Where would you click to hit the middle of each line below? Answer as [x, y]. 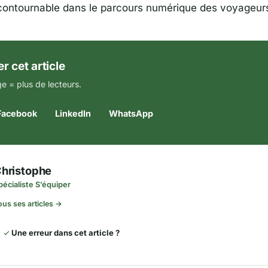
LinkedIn [73, 114]
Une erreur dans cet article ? [66, 233]
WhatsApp [131, 114]
